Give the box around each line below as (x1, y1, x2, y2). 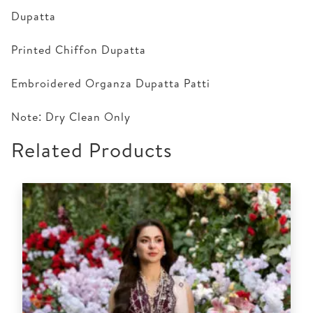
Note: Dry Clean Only (11, 108, 131, 124)
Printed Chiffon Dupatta (11, 41, 146, 57)
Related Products (11, 135, 173, 163)
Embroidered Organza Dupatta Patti (11, 75, 210, 91)
